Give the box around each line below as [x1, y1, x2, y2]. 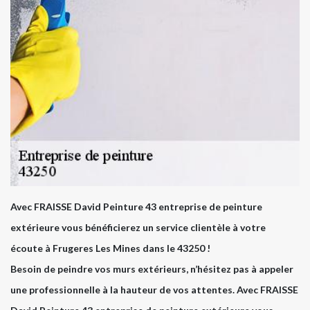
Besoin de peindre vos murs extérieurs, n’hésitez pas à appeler [10, 263, 293, 275]
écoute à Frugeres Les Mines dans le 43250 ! [10, 242, 210, 255]
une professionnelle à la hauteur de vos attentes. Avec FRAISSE [10, 284, 298, 296]
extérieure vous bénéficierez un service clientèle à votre [10, 221, 266, 234]
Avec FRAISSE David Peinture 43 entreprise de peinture [10, 201, 262, 213]
